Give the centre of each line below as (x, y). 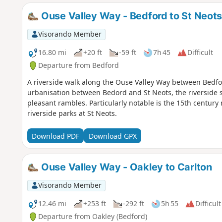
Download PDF (55, 136)
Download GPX (112, 136)
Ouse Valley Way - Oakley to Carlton (125, 167)
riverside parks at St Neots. (72, 113)
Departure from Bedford (78, 65)
